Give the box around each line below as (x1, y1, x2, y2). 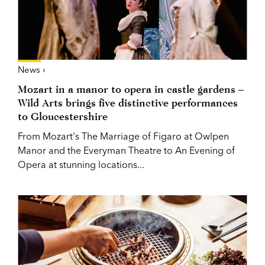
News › (18, 63, 46, 75)
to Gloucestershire (18, 109, 108, 122)
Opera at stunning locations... (18, 158, 144, 170)
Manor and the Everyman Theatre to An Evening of (18, 144, 235, 156)
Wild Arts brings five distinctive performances (18, 96, 238, 109)
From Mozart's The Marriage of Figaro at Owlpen (18, 130, 229, 142)
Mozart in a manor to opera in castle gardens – (18, 82, 244, 95)
